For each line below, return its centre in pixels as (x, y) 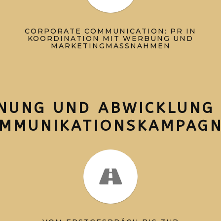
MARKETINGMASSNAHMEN (107, 46)
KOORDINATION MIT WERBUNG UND (110, 38)
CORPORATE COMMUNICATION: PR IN (110, 31)
